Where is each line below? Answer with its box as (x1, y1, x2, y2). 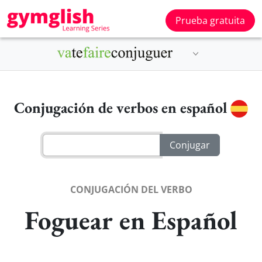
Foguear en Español (25, 202, 237, 237)
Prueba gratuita (175, 14, 245, 27)
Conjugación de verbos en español (14, 98, 230, 118)
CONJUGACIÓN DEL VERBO (70, 182, 192, 196)
